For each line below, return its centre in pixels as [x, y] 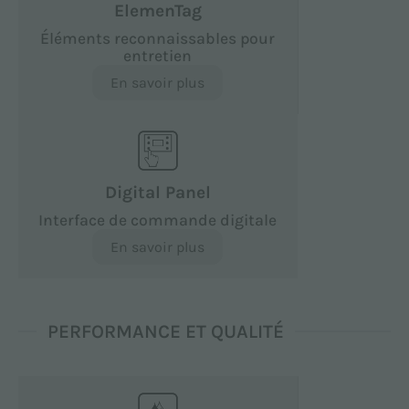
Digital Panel [157, 192]
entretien [158, 55]
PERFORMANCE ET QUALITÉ [166, 331]
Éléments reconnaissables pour [158, 38]
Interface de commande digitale [158, 220]
